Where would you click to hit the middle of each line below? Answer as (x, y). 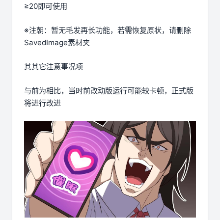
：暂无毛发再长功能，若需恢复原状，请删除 (117, 30)
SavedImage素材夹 (57, 43)
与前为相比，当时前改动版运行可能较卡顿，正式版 (109, 91)
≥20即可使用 (46, 6)
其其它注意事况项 (54, 67)
